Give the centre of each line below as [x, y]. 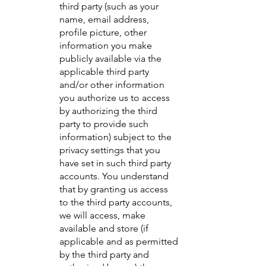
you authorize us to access [115, 98]
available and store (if [104, 228]
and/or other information [112, 85]
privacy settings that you [110, 150]
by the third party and [104, 254]
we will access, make [102, 215]
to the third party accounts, [116, 202]
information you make [106, 45]
